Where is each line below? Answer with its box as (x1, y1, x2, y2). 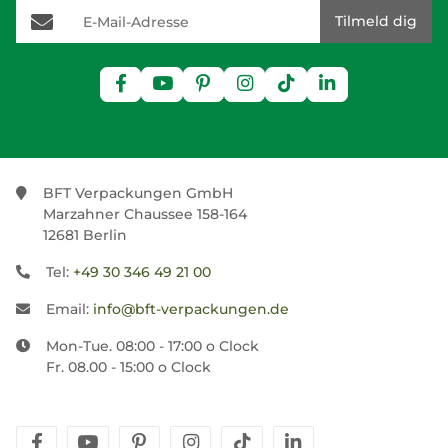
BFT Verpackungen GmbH (43, 184, 233, 202)
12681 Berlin (43, 226, 127, 244)
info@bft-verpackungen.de (93, 300, 289, 318)
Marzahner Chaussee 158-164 (43, 205, 247, 223)
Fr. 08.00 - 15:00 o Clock (46, 358, 211, 376)
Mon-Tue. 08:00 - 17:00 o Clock (46, 337, 259, 355)
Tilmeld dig (335, 12, 417, 30)
